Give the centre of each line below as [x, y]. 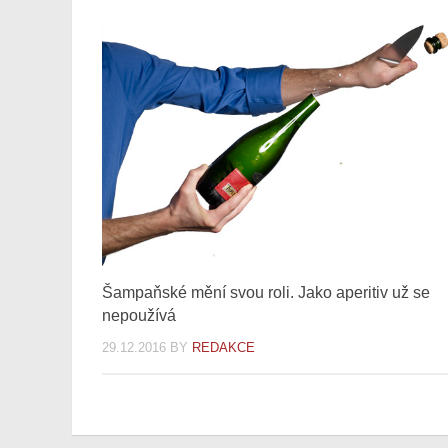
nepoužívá [139, 315]
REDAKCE [223, 347]
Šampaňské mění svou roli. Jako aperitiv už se [266, 292]
